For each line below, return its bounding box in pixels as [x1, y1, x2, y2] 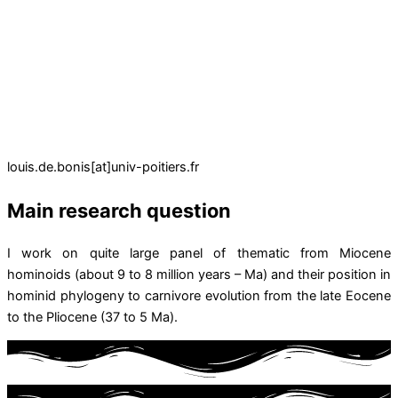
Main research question [7, 198, 231, 222]
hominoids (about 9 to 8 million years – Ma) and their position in [7, 266, 391, 283]
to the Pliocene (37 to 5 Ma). [7, 308, 178, 325]
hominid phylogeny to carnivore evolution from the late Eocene [7, 287, 391, 304]
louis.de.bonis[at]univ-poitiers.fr [7, 159, 199, 176]
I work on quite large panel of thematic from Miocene [7, 244, 391, 261]
